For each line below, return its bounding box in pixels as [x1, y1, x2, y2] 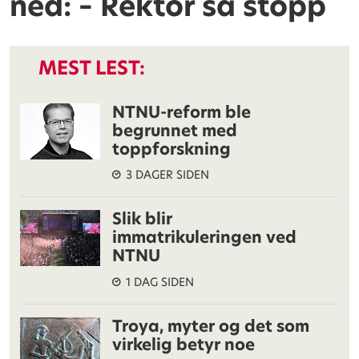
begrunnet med [112, 119, 238, 142]
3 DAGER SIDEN [126, 167, 210, 184]
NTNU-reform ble [112, 100, 252, 123]
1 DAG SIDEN [126, 273, 195, 290]
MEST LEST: [38, 54, 145, 82]
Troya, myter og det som [112, 314, 310, 337]
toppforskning [112, 137, 232, 160]
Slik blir [112, 208, 173, 231]
